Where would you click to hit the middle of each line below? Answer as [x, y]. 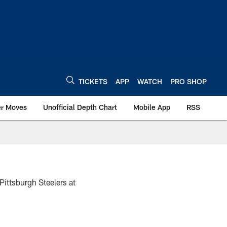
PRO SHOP [188, 81]
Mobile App [152, 107]
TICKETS [93, 81]
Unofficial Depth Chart [80, 107]
